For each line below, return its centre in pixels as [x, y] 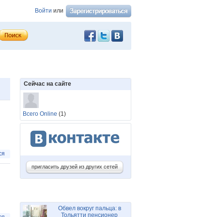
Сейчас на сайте [47, 84]
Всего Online [40, 114]
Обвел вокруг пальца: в [89, 208]
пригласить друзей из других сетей [75, 167]
